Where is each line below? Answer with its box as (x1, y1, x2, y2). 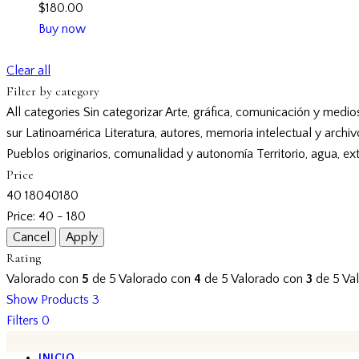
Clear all (6, 63, 50, 78)
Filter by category (6, 83, 99, 99)
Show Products (6, 292, 89, 307)
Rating (6, 249, 41, 266)
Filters (6, 313, 38, 328)
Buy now (38, 22, 86, 37)
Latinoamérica (26, 125, 101, 140)
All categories (6, 104, 80, 119)
